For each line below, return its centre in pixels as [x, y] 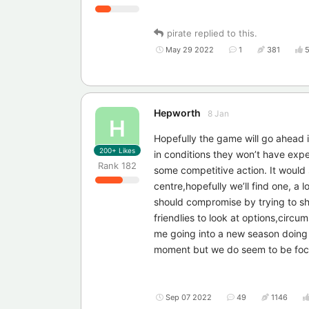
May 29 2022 [190, 49]
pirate [179, 33]
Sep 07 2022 [189, 297]
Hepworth [177, 112]
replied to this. [225, 33]
